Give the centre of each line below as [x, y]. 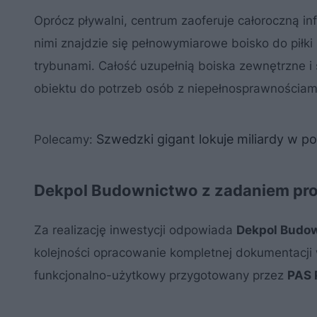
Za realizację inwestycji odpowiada [135, 230]
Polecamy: [65, 139]
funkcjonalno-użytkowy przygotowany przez [161, 275]
